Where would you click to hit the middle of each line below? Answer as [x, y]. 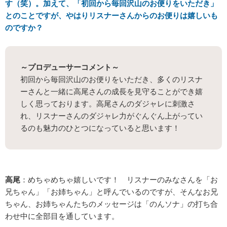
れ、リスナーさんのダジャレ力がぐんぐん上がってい [111, 116]
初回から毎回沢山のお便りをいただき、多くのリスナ [111, 80]
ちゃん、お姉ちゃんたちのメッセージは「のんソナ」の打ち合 [111, 204]
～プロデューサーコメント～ [70, 67]
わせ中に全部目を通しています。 [62, 216]
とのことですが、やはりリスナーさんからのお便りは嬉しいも [111, 16]
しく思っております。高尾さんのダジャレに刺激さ [108, 104]
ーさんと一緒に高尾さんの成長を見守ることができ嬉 [111, 92]
